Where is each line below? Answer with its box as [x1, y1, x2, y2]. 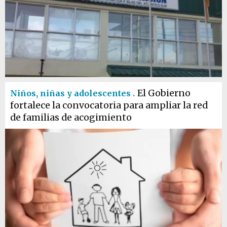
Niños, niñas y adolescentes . [10, 88, 135, 98]
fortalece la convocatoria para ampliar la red [10, 100, 208, 111]
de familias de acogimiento [10, 112, 132, 123]
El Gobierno [137, 88, 191, 99]
